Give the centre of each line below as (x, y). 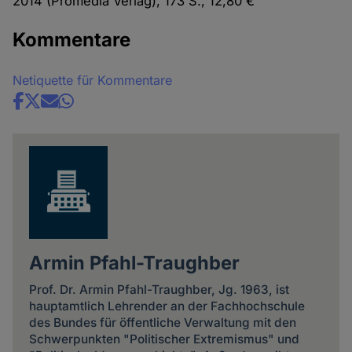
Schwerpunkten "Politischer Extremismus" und (164, 339)
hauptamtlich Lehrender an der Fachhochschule (167, 306)
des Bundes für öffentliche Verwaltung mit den (162, 323)
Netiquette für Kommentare (93, 80)
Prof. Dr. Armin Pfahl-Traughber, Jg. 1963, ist (159, 290)
